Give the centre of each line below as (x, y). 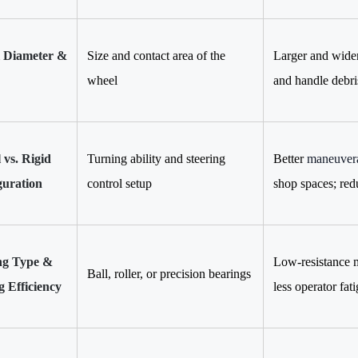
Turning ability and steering (156, 158)
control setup (119, 183)
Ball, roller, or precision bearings (169, 273)
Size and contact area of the (156, 55)
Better (290, 158)
